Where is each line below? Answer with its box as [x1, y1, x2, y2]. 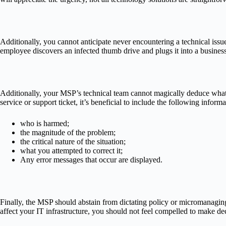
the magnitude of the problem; [20, 128, 116, 137]
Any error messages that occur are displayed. [20, 155, 162, 164]
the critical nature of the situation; [20, 137, 126, 146]
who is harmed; [20, 119, 69, 128]
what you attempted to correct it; [20, 146, 123, 155]
